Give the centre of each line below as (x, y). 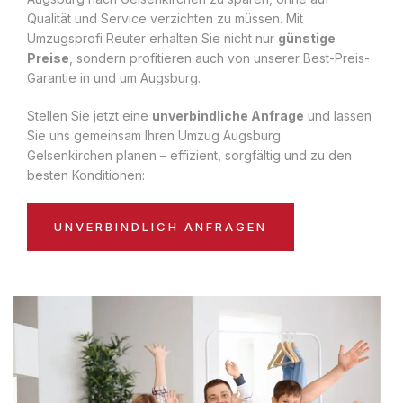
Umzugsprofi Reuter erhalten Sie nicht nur (152, 38)
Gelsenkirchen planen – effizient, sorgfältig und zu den (189, 155)
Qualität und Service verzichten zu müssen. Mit (165, 18)
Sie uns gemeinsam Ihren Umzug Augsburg (154, 135)
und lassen (338, 115)
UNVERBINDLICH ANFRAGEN (161, 226)
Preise (48, 58)
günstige (307, 38)
